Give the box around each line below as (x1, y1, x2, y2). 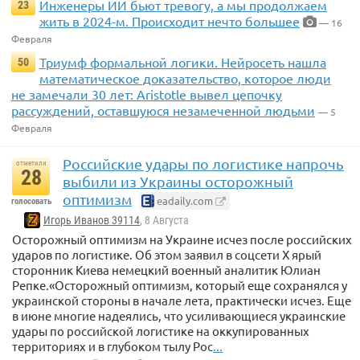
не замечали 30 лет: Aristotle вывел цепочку (11, 86, 282, 103)
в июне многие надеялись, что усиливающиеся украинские (12, 307, 346, 323)
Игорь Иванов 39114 (43, 214, 140, 227)
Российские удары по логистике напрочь (63, 155, 344, 173)
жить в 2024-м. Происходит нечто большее (39, 13, 300, 30)
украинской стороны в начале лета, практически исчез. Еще (12, 292, 351, 308)
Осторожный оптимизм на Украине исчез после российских (12, 231, 352, 247)
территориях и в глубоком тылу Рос (12, 337, 213, 354)
